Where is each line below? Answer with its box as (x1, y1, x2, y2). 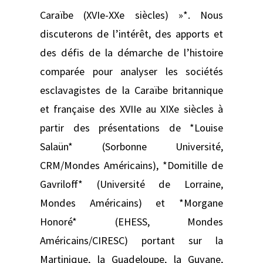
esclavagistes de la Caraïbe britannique (40, 83, 223, 97)
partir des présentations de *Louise (40, 120, 223, 134)
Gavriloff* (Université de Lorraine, (40, 177, 223, 191)
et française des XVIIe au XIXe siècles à (40, 102, 223, 116)
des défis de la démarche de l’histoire (40, 45, 223, 59)
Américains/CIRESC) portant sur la (40, 233, 223, 247)
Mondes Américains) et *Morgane (40, 195, 223, 210)
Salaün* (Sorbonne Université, (40, 139, 223, 153)
